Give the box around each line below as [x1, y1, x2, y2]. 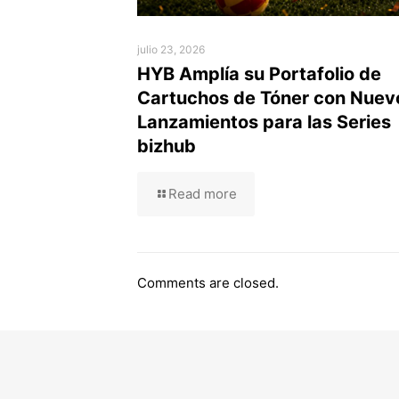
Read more [168, 185, 237, 203]
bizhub [137, 135, 196, 158]
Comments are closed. [137, 274, 279, 292]
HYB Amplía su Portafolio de [137, 63, 381, 85]
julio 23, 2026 [137, 43, 205, 57]
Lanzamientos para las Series [137, 111, 391, 134]
